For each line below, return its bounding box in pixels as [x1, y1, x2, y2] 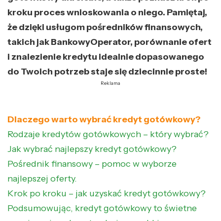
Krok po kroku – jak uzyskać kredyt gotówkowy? [7, 187, 206, 199]
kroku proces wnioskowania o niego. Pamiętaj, [7, 6, 207, 18]
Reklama [101, 79, 120, 86]
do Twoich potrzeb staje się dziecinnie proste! [7, 66, 207, 77]
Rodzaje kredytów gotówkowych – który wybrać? [7, 128, 209, 140]
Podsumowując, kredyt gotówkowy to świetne [7, 202, 197, 214]
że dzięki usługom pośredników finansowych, [7, 21, 203, 33]
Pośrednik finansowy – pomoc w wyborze [7, 158, 177, 169]
